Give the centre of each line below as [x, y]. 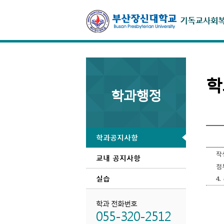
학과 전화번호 [116, 203]
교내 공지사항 [118, 158]
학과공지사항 [117, 137]
